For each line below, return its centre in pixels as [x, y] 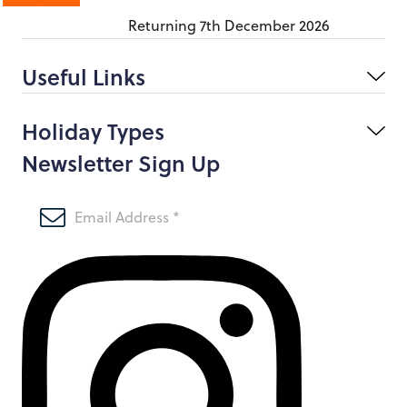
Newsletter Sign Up [121, 163]
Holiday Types [93, 131]
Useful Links [84, 76]
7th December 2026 [265, 25]
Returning [164, 25]
